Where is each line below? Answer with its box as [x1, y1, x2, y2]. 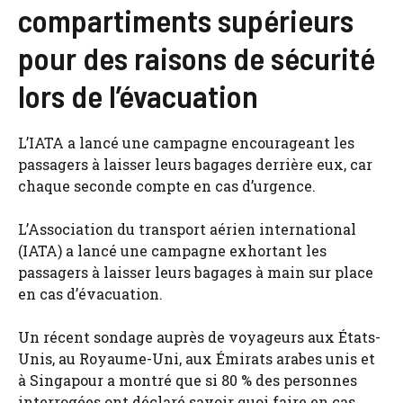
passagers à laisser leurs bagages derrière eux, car [18, 155, 372, 174]
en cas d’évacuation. [18, 284, 163, 303]
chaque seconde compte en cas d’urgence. [18, 176, 316, 195]
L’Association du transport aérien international [18, 219, 356, 238]
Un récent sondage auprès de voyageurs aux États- [18, 327, 381, 346]
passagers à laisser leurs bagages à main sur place [18, 263, 373, 282]
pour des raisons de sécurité [18, 39, 375, 76]
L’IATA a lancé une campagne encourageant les [18, 133, 354, 152]
